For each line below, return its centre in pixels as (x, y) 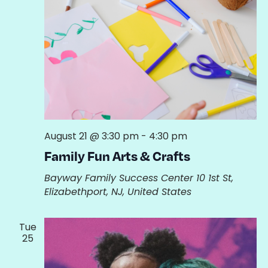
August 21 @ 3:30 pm (91, 136)
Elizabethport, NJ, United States (118, 191)
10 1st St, (214, 178)
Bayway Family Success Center (120, 178)
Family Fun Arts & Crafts (117, 155)
